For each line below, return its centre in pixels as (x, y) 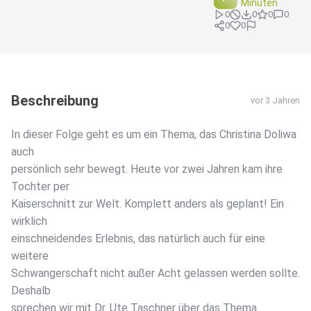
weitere (30, 256)
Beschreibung (55, 101)
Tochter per (40, 187)
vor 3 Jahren (275, 101)
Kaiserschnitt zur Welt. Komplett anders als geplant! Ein (148, 204)
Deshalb (31, 291)
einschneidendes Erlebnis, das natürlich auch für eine (138, 239)
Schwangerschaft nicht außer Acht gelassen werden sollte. (155, 274)
